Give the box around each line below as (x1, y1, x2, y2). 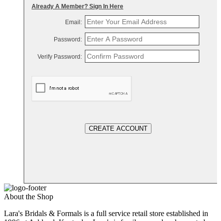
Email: (65, 19, 82, 26)
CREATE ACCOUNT (89, 125, 147, 133)
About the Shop (4, 192, 53, 201)
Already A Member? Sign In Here (32, 3, 123, 10)
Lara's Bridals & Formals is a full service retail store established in (4, 209, 208, 218)
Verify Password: (37, 53, 82, 61)
